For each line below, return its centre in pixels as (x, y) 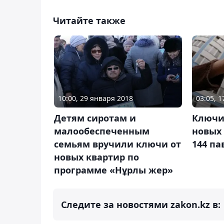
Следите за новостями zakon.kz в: (141, 205)
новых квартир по (96, 157)
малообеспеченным (102, 131)
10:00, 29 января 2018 (95, 98)
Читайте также (89, 20)
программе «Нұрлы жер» (113, 170)
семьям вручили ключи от (117, 144)
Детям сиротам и (95, 118)
